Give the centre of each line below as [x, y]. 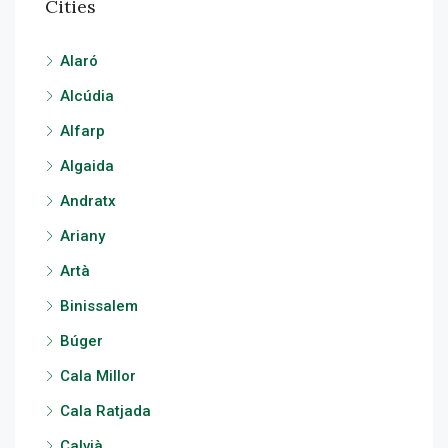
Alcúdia [87, 96]
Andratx [88, 201]
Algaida [87, 166]
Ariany [82, 236]
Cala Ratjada [105, 411]
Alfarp [82, 131]
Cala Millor [98, 376]
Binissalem [99, 306]
